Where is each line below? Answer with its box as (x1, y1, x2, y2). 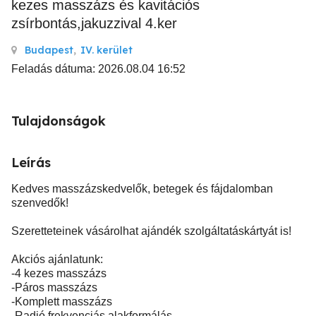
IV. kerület (80, 44, 133, 56)
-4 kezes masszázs (11, 267, 107, 279)
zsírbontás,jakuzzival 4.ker (11, 16, 177, 31)
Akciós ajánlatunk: (11, 253, 103, 265)
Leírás (11, 154, 51, 171)
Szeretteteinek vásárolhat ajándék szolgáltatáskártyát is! (11, 225, 291, 237)
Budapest (25, 44, 73, 56)
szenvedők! (11, 197, 68, 209)
